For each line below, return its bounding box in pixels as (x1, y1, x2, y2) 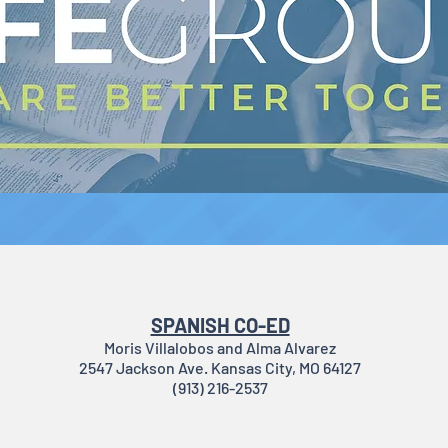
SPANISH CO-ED (150, 313, 290, 337)
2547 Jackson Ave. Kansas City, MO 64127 (79, 358, 361, 377)
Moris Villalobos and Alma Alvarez (104, 338, 336, 357)
